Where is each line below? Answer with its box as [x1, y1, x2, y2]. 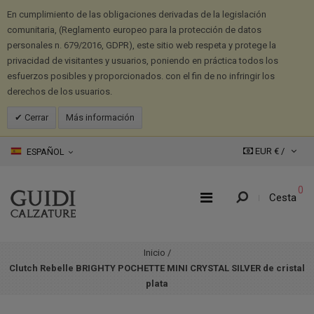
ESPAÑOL [25, 146, 67, 157]
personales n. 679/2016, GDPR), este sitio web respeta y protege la [7, 40, 276, 50]
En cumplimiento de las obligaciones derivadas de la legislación [7, 9, 266, 20]
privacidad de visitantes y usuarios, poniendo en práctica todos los [7, 55, 278, 66]
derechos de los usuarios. [7, 86, 112, 97]
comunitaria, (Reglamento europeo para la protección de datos [7, 25, 261, 35]
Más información [66, 112, 135, 123]
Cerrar [22, 112, 48, 123]
